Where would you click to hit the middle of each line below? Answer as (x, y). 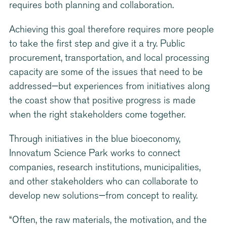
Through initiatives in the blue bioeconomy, (95, 140)
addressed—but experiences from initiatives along (109, 87)
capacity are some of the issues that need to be (106, 73)
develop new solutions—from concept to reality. (103, 197)
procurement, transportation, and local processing (109, 59)
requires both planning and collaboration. (91, 6)
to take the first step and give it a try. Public (97, 45)
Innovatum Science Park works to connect (95, 154)
